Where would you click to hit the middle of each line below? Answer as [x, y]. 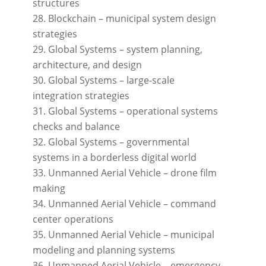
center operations [73, 219]
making [49, 189]
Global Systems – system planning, [125, 50]
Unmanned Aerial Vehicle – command [132, 204]
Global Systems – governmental [118, 142]
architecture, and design [87, 65]
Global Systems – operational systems [133, 111]
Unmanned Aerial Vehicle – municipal [131, 235]
